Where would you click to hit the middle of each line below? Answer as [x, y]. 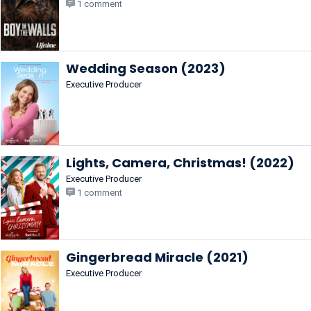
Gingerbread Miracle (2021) [157, 257]
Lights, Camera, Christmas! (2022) [180, 163]
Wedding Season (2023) [146, 68]
